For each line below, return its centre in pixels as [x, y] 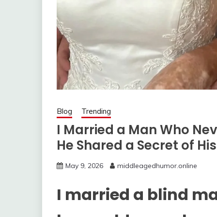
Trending [96, 111]
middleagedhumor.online [157, 166]
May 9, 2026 [84, 166]
